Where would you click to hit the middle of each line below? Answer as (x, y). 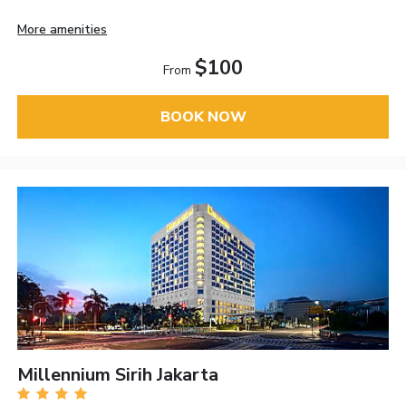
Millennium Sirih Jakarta (118, 375)
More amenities (63, 29)
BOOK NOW (203, 116)
